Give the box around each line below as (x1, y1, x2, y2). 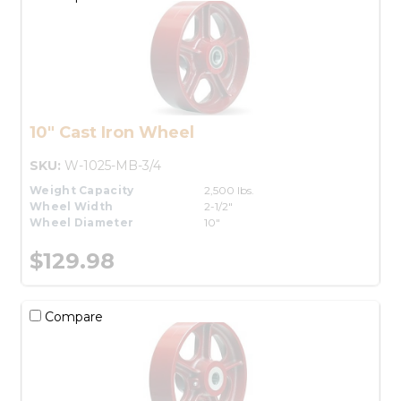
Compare (41, 308, 103, 325)
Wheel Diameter (30, 215, 134, 229)
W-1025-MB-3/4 (64, 157, 161, 174)
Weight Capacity (30, 183, 134, 197)
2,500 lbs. (204, 183, 254, 197)
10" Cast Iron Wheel (30, 122, 194, 142)
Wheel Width (30, 199, 114, 213)
